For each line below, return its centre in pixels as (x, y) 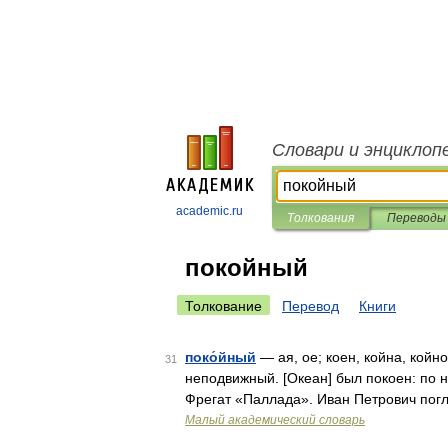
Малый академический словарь (275, 420)
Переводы (416, 218)
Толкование (223, 306)
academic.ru (209, 211)
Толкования (320, 218)
